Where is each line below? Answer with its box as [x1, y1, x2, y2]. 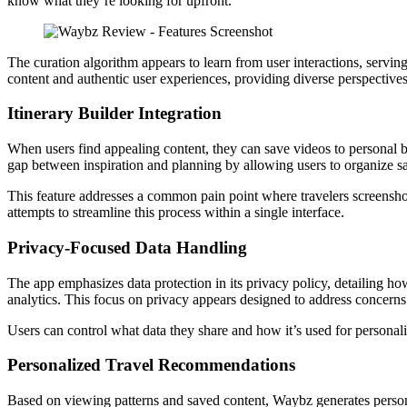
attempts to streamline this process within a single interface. [7, 204, 344, 221]
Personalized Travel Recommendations [7, 355, 295, 375]
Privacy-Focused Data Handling [7, 237, 247, 257]
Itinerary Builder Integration [7, 104, 222, 124]
